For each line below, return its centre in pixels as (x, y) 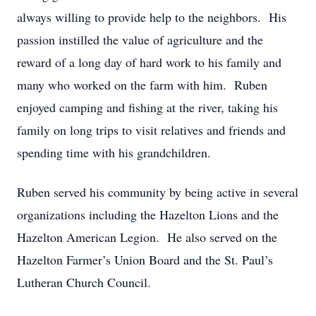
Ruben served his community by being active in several (158, 192)
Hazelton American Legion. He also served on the (147, 237)
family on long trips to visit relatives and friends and (151, 130)
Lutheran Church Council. (84, 282)
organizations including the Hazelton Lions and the (148, 214)
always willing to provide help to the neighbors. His (152, 17)
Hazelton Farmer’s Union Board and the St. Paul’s (145, 260)
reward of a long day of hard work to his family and (149, 62)
